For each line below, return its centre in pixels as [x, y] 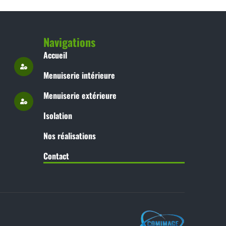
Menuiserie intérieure [79, 75]
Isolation [58, 116]
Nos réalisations [70, 136]
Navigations [69, 42]
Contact [56, 156]
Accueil [55, 55]
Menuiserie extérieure [80, 95]
